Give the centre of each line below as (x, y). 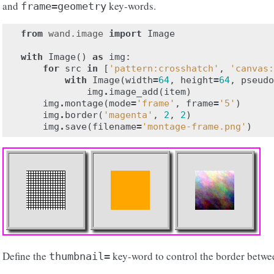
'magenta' (128, 115)
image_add (134, 92)
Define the (26, 256)
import (125, 34)
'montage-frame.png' (194, 127)
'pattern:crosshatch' (164, 68)
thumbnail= (80, 256)
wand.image (76, 34)
